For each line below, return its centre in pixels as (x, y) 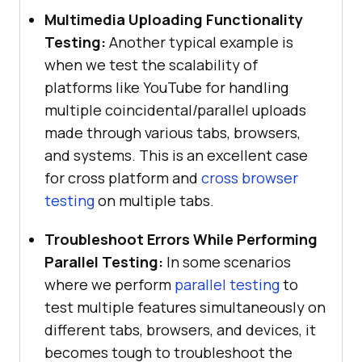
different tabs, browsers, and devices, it (180, 330)
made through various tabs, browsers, (173, 133)
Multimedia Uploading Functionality (174, 20)
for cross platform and (123, 178)
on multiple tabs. (154, 201)
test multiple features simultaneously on (185, 307)
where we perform (109, 285)
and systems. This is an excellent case (176, 156)
